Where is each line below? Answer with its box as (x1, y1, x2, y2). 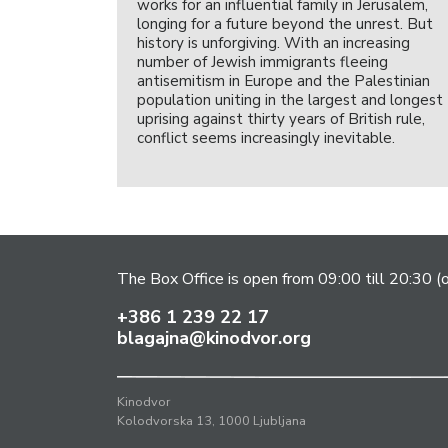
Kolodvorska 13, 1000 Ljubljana (117, 412, 306, 430)
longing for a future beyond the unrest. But (137, 14, 433, 34)
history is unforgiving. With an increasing (137, 33, 410, 53)
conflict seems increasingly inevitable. (137, 128, 395, 148)
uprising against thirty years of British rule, (137, 109, 425, 129)
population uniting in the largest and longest (137, 90, 443, 110)
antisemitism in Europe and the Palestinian (137, 71, 430, 91)
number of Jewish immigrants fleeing (137, 52, 388, 72)
